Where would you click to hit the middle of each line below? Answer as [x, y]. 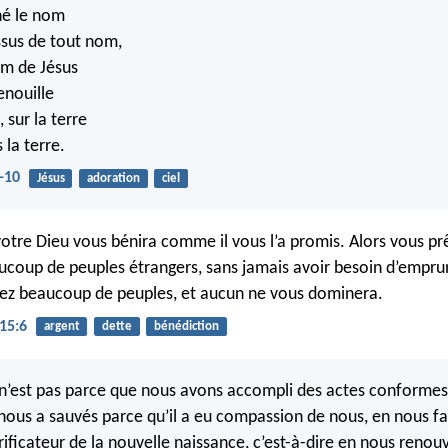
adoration [113, 179]
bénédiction [186, 327]
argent [61, 327]
